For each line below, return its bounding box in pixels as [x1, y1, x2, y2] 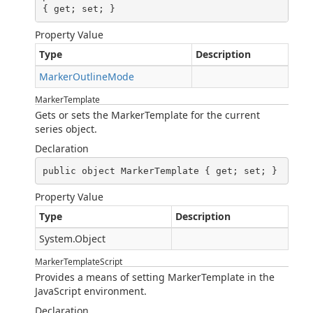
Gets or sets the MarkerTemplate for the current [35, 108, 260, 122]
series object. [35, 122, 97, 136]
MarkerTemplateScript [35, 256, 122, 268]
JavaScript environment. [35, 284, 147, 298]
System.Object [39, 232, 105, 245]
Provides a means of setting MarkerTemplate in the [35, 270, 275, 284]
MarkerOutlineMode [39, 70, 134, 83]
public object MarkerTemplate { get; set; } [42, 165, 277, 176]
